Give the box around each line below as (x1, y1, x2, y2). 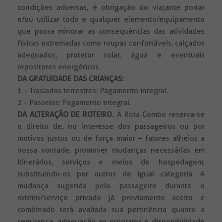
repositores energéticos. (17, 62, 101, 72)
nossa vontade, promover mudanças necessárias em (17, 146, 205, 155)
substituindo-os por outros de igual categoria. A (17, 169, 205, 179)
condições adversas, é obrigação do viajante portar (17, 3, 205, 12)
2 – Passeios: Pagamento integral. (17, 98, 131, 108)
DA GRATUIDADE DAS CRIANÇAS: (17, 74, 124, 84)
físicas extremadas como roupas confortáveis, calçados (17, 39, 205, 48)
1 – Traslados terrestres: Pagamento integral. (17, 86, 168, 96)
